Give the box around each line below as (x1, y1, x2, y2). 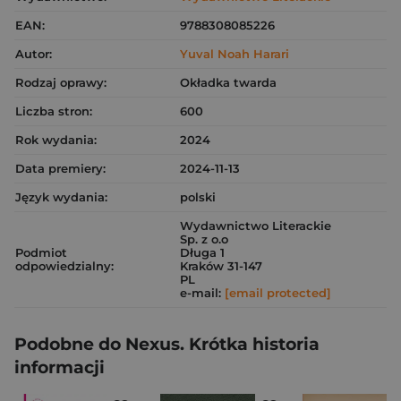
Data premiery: (15, 161, 106, 175)
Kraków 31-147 (180, 259, 262, 273)
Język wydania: (15, 190, 107, 204)
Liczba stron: (15, 104, 92, 118)
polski (180, 190, 216, 204)
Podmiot (15, 245, 67, 260)
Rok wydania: (15, 132, 97, 147)
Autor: (15, 47, 52, 61)
